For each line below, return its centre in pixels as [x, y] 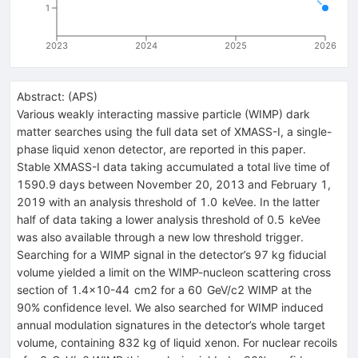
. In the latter [286, 201]
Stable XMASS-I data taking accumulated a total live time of [173, 166]
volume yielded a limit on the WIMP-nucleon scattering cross [174, 272]
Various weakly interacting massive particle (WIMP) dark [163, 113]
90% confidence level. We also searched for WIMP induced [170, 307]
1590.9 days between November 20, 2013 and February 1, [174, 184]
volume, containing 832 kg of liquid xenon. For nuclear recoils [177, 342]
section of [44, 289]
